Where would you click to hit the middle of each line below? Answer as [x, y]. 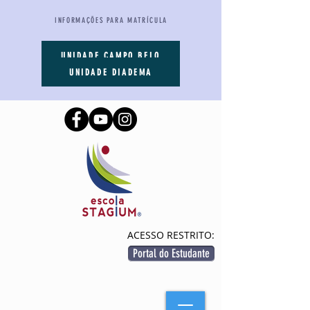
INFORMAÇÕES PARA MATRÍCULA [111, 20]
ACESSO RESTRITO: [171, 235]
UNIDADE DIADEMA [111, 72]
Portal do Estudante [171, 253]
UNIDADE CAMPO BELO [111, 55]
